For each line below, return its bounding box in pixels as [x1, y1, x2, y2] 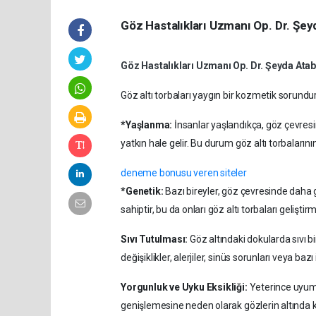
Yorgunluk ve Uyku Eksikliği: [121, 281, 248, 293]
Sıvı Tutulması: [121, 233, 188, 245]
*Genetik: [121, 186, 164, 197]
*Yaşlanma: [121, 119, 173, 131]
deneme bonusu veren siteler [121, 167, 247, 179]
